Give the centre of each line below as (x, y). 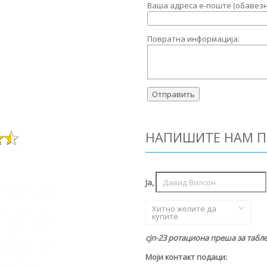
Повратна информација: (193, 39)
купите (165, 216)
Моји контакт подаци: (186, 257)
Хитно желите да (184, 208)
